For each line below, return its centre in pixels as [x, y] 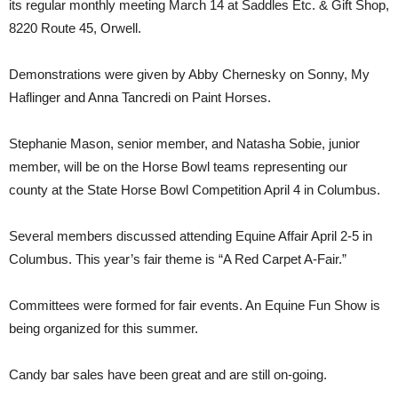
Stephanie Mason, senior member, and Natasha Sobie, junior [184, 143]
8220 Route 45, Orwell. [75, 28]
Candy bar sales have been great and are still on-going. [168, 374]
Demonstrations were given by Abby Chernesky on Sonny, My [189, 74]
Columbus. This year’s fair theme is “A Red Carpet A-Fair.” [178, 259]
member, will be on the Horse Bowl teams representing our [178, 167]
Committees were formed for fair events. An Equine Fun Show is [195, 305]
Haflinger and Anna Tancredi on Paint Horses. [140, 97]
